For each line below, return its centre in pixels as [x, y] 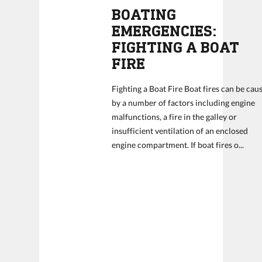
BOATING [144, 15]
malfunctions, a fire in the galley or [175, 117]
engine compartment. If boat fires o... [178, 145]
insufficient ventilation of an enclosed [180, 131]
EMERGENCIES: [164, 31]
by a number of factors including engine [184, 103]
